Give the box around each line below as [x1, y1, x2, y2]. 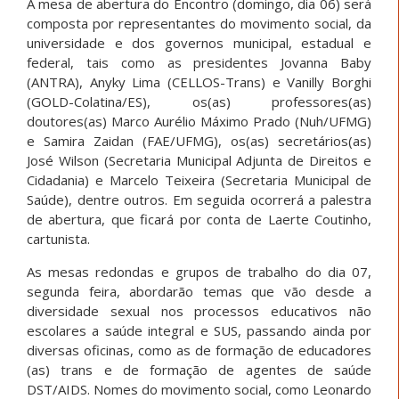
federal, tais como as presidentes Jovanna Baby [27, 53, 371, 71]
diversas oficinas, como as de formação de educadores [27, 340, 371, 359]
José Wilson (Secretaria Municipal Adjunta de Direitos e [27, 151, 371, 169]
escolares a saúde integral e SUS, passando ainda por [27, 321, 371, 339]
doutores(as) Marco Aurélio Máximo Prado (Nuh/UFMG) [27, 111, 371, 130]
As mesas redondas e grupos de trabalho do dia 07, [27, 262, 371, 281]
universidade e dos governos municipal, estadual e [27, 33, 371, 52]
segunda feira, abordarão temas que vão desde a [27, 281, 371, 300]
